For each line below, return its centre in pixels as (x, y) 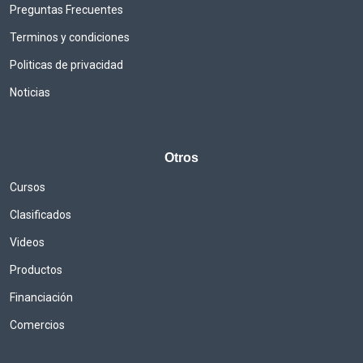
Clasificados (41, 215)
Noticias (30, 93)
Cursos (28, 188)
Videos (27, 243)
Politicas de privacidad (66, 65)
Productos (36, 270)
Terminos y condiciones (70, 38)
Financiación (41, 298)
